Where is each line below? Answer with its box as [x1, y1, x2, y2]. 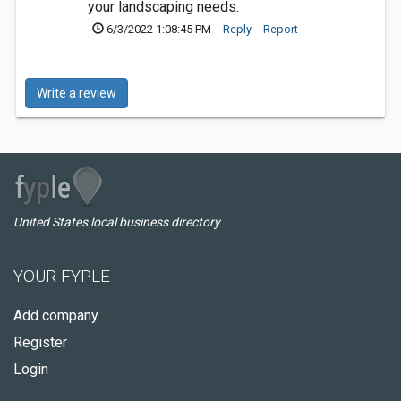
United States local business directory [13, 215, 220, 229]
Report [263, 22, 298, 36]
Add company [13, 307, 98, 324]
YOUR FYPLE [13, 266, 110, 286]
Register [13, 334, 67, 351]
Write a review [37, 86, 116, 100]
